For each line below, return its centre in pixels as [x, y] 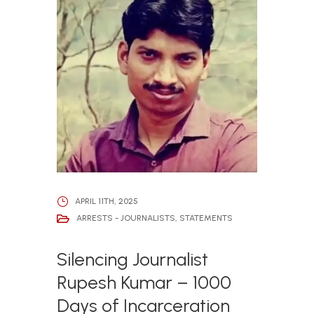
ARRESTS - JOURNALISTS [125, 218]
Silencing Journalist [132, 259]
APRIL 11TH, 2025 [106, 202]
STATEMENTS [206, 218]
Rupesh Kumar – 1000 [144, 282]
